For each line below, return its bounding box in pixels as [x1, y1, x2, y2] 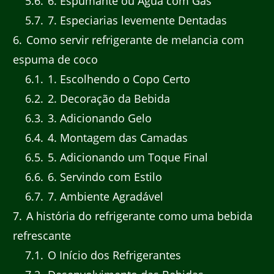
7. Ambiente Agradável [44, 189, 163, 204]
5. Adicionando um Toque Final [44, 150, 208, 165]
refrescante [13, 228, 71, 243]
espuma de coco [13, 52, 98, 67]
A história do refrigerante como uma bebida [23, 209, 253, 224]
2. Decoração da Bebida [44, 91, 170, 106]
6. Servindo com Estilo [44, 169, 162, 185]
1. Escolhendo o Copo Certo [44, 72, 190, 87]
